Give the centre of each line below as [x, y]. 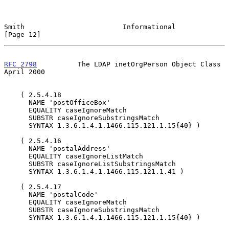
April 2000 [25, 72]
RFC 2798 [20, 64]
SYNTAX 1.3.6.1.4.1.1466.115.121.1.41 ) [16, 171]
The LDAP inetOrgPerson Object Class [129, 64]
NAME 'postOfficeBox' [16, 102]
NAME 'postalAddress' [16, 148]
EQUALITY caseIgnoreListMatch [16, 156]
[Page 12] [22, 34]
